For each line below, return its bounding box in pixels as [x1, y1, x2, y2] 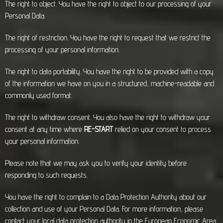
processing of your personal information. [5, 45, 119, 54]
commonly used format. [5, 91, 72, 100]
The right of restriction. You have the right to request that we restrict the [5, 33, 211, 42]
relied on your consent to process [115, 124, 211, 134]
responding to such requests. [5, 170, 88, 180]
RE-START [84, 124, 115, 134]
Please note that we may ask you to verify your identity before [5, 158, 187, 168]
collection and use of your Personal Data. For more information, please [5, 204, 203, 214]
